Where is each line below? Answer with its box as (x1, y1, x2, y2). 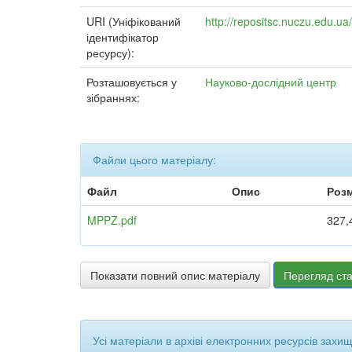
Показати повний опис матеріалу (90, 267, 260, 283)
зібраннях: (86, 90, 140, 105)
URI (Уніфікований (86, 13, 181, 29)
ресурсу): (86, 45, 137, 60)
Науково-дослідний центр (205, 74, 336, 90)
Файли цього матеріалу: (93, 152, 216, 167)
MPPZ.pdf (87, 212, 137, 228)
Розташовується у (86, 74, 177, 90)
